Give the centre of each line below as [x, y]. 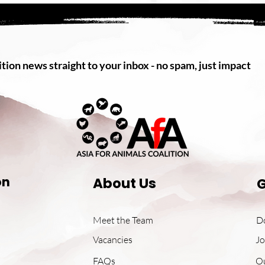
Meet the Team [123, 220]
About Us [125, 184]
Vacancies [113, 240]
